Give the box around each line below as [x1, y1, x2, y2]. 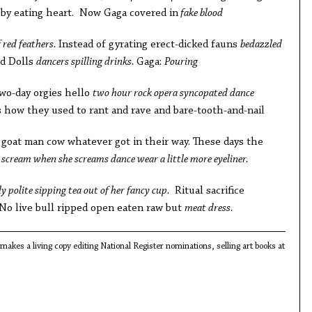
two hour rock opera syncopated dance [92, 88, 254, 99]
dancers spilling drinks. [36, 56, 136, 68]
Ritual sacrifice [171, 185, 244, 196]
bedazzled [240, 39, 282, 50]
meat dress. [184, 203, 233, 214]
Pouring [164, 56, 198, 68]
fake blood [178, 8, 223, 19]
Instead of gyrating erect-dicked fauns [58, 39, 240, 50]
